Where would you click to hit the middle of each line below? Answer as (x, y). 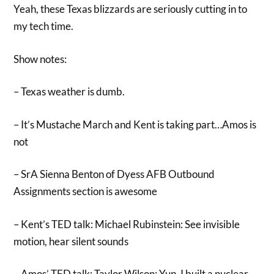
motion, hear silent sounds (71, 241)
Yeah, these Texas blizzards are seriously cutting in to (131, 9)
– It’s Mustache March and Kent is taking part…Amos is (135, 124)
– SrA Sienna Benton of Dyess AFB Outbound (114, 174)
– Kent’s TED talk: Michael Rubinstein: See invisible (127, 224)
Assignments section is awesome (86, 191)
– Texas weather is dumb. (69, 91)
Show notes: (40, 59)
